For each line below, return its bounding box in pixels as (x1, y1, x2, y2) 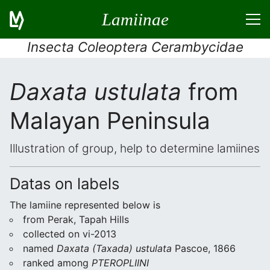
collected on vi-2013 (23, 228, 116, 240)
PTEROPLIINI (92, 257, 149, 269)
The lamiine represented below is (10, 199, 160, 211)
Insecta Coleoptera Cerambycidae (27, 39, 243, 55)
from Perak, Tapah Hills (23, 213, 129, 225)
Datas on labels (10, 174, 119, 193)
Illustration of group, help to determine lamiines (10, 141, 260, 155)
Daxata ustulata (10, 78, 181, 105)
